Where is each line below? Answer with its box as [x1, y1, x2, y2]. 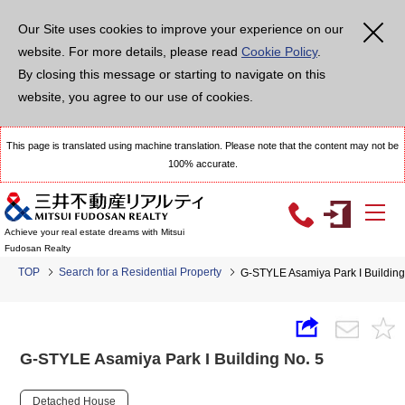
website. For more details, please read [18, 44, 241, 59]
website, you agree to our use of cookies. [18, 89, 253, 104]
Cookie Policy [241, 44, 317, 59]
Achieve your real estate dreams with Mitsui [5, 227, 184, 238]
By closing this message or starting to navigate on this [18, 67, 325, 81]
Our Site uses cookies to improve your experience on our [18, 22, 344, 36]
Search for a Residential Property [59, 266, 221, 278]
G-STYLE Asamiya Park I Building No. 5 [20, 350, 325, 368]
